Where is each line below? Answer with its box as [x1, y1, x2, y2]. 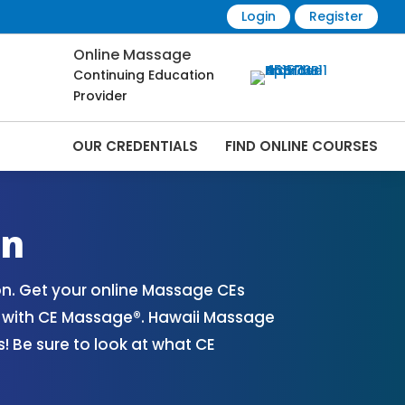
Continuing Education [73, 66, 214, 85]
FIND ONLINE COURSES [224, 137, 378, 156]
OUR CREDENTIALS [71, 137, 198, 156]
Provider [73, 87, 127, 106]
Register [308, 7, 363, 25]
